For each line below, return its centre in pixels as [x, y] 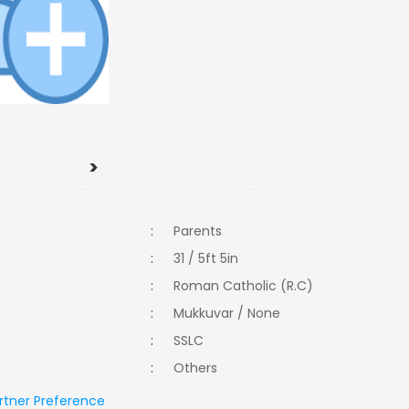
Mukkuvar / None [227, 313]
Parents [198, 231]
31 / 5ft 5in [206, 258]
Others [201, 368]
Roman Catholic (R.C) [247, 286]
